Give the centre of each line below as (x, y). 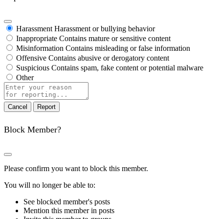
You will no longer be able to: (50, 185)
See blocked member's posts (67, 201)
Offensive (31, 58)
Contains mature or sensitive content (115, 38)
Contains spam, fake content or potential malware (127, 67)
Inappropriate (37, 38)
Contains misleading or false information (128, 48)
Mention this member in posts (69, 210)
